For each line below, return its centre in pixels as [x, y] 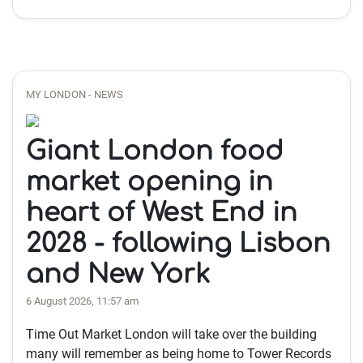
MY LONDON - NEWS [75, 94]
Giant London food [155, 151]
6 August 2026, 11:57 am [82, 301]
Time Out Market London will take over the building [171, 334]
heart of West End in [162, 213]
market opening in [149, 182]
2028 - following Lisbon [178, 243]
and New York [118, 274]
